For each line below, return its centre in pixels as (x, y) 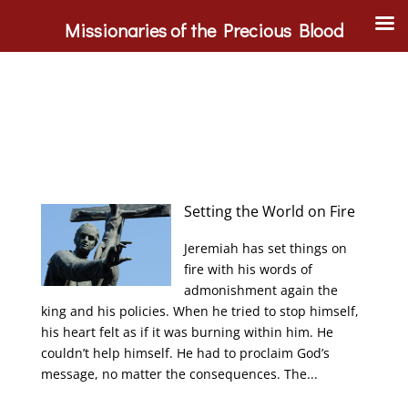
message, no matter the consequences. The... (179, 374)
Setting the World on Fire (270, 211)
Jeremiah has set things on (266, 248)
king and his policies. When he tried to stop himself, (199, 311)
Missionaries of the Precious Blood (204, 30)
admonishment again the (261, 290)
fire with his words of (249, 269)
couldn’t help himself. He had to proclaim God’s (185, 353)
